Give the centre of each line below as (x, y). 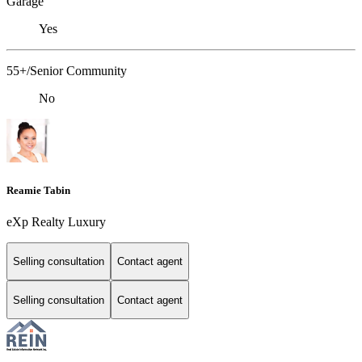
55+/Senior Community (67, 71)
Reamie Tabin (38, 190)
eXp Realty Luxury (56, 221)
